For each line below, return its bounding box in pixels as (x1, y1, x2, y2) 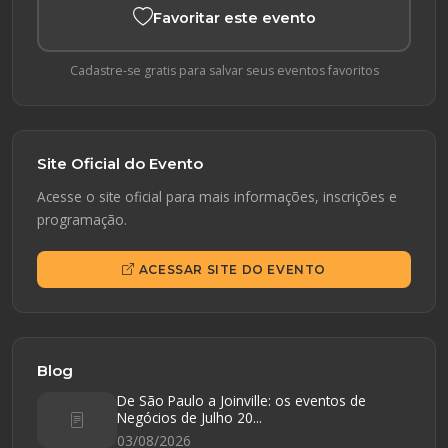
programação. (37, 209, 127, 229)
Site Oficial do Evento (37, 153, 203, 173)
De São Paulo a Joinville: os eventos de (117, 390, 366, 410)
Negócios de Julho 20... (117, 407, 262, 427)
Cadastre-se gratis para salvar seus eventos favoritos (69, 61, 379, 79)
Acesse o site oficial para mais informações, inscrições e (37, 186, 397, 206)
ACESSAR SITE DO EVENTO (138, 261, 326, 277)
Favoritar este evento (152, 8, 316, 27)
